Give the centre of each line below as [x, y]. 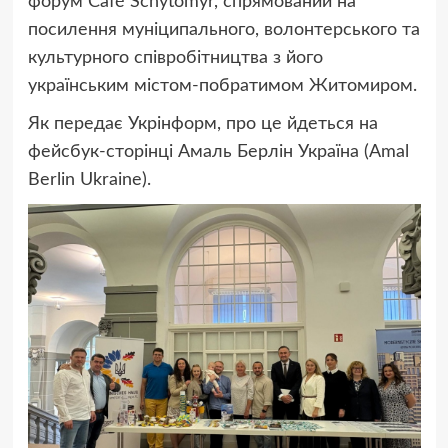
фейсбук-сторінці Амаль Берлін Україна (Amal [218, 151]
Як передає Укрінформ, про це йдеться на [202, 123]
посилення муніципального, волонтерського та [223, 29]
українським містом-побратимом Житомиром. [222, 85]
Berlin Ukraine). [89, 179]
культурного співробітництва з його [175, 57]
